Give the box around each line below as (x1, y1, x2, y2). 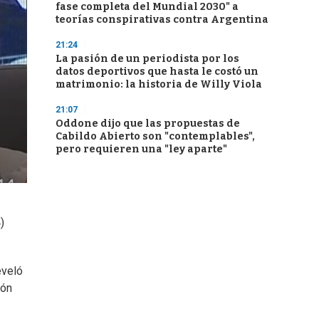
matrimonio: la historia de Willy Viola (56, 78, 262, 90)
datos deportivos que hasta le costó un (56, 66, 258, 78)
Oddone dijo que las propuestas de (56, 117, 240, 130)
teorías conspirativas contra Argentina (56, 14, 268, 26)
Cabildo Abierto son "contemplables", (56, 130, 255, 142)
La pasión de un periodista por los (56, 53, 239, 65)
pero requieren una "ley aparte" (56, 143, 227, 155)
